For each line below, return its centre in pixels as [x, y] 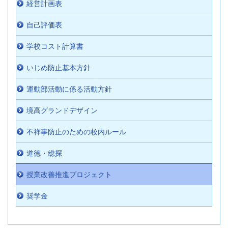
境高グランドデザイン [62, 111]
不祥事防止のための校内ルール [76, 132]
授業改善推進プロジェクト [69, 175]
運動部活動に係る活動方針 [69, 89]
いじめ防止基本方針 [59, 68]
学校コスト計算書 [55, 47]
